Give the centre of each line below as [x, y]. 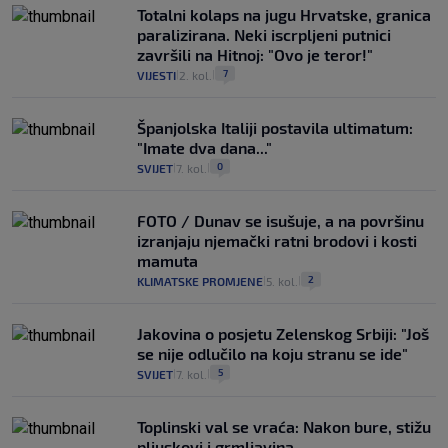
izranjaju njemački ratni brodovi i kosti [277, 241]
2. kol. [195, 75]
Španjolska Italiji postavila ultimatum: [275, 128]
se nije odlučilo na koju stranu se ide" [272, 354]
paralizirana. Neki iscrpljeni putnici [264, 35]
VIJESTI [156, 75]
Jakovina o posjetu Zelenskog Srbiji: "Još [283, 334]
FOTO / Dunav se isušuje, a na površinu [280, 221]
